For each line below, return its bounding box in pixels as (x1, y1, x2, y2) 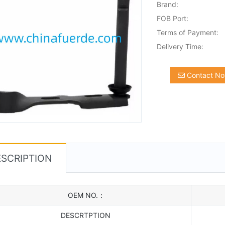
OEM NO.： (68, 190, 105, 199)
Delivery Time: (157, 42, 204, 51)
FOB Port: (157, 14, 189, 23)
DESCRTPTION (60, 210, 113, 219)
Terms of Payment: (157, 28, 219, 37)
